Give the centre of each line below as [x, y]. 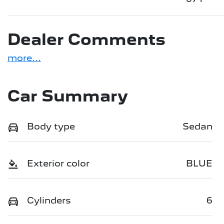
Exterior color [58, 163]
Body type [51, 126]
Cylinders [49, 200]
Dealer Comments [86, 39]
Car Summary [68, 96]
